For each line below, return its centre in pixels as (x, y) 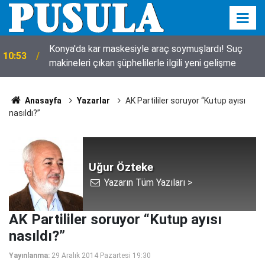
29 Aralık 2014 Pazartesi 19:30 (101, 256)
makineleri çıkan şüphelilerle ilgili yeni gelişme (143, 63)
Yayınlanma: (29, 256)
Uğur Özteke (121, 167)
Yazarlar (93, 101)
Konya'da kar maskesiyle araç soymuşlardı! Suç (69, 49)
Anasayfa (42, 101)
